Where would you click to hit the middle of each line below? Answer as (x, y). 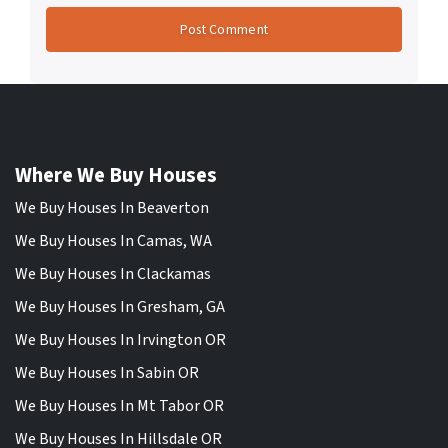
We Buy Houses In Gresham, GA (120, 306)
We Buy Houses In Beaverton (112, 207)
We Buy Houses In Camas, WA (113, 240)
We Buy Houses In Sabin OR (107, 372)
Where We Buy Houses (116, 175)
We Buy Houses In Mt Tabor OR (119, 405)
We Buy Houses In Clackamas (113, 273)
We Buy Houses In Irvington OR (120, 339)
